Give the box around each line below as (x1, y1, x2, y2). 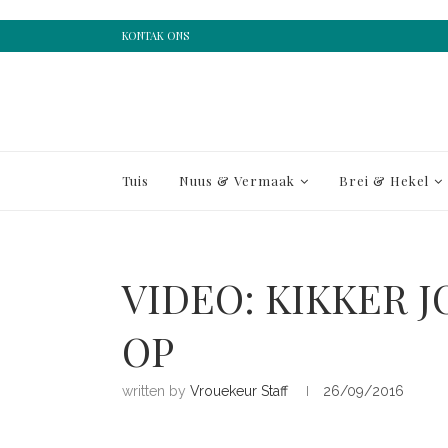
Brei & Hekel (339, 172, 429, 189)
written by (122, 383, 190, 399)
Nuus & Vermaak (179, 172, 295, 189)
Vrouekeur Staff (190, 383, 288, 399)
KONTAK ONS (122, 28, 189, 43)
